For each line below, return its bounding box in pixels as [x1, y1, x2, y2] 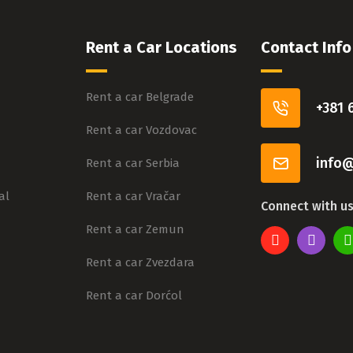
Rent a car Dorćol [86, 288, 183, 303]
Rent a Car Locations [86, 38, 238, 58]
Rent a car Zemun [86, 222, 185, 237]
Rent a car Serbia [86, 156, 180, 171]
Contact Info [261, 38, 351, 58]
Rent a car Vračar [86, 189, 181, 204]
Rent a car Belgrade [86, 90, 195, 105]
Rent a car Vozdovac [86, 123, 198, 138]
